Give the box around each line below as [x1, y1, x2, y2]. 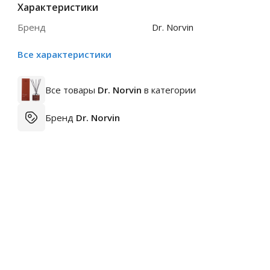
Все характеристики [17, 48, 111, 60]
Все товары [45, 84, 98, 96]
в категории [142, 84, 196, 96]
